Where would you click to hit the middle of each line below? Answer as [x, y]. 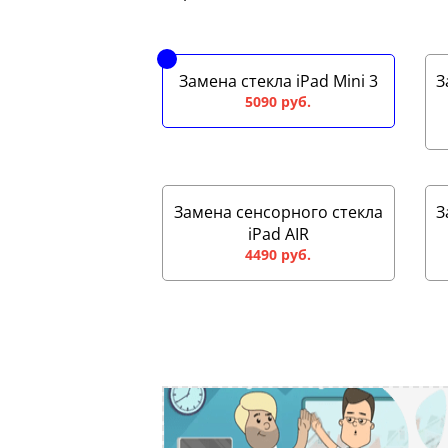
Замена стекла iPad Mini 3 [278, 81]
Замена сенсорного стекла [278, 212]
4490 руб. [278, 255]
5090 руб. [278, 102]
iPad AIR [278, 234]
